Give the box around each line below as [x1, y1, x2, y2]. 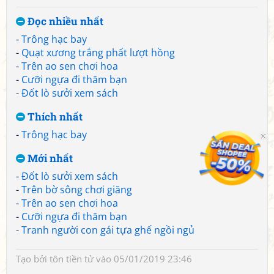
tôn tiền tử [50, 253, 94, 265]
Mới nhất [25, 151, 73, 165]
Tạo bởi [16, 253, 50, 265]
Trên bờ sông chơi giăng [21, 183, 132, 196]
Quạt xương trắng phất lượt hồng [21, 46, 175, 59]
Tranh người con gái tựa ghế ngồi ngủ [21, 223, 194, 237]
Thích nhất [25, 109, 83, 124]
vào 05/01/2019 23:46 [94, 253, 192, 265]
